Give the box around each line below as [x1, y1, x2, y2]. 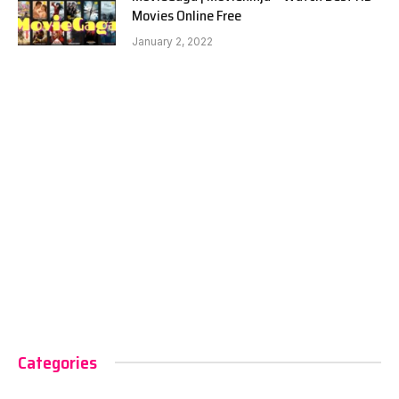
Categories [18, 347, 97, 377]
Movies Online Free [132, 4, 241, 27]
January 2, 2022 [132, 34, 213, 48]
